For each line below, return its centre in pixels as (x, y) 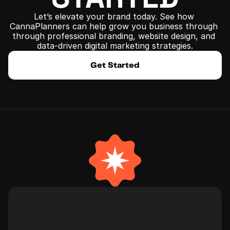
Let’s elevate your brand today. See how (114, 16)
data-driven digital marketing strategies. (115, 46)
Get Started (115, 65)
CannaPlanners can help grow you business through (114, 26)
